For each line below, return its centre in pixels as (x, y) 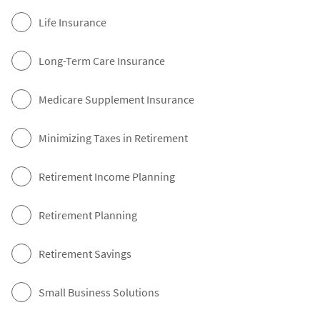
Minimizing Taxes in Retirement (113, 138)
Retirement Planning (88, 215)
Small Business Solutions (99, 292)
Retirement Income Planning (107, 177)
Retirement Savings (85, 254)
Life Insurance (72, 22)
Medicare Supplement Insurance (116, 100)
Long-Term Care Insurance (102, 61)
